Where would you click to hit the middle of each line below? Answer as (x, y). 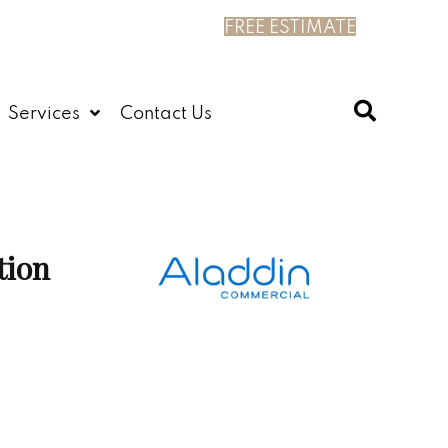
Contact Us (166, 113)
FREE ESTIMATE (290, 26)
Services (44, 113)
